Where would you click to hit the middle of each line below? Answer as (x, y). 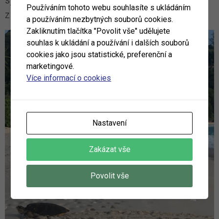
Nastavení (109, 123)
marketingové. (51, 66)
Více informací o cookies (69, 78)
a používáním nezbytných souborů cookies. (100, 19)
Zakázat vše (109, 149)
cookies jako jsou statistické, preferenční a (99, 55)
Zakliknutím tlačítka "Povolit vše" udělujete (99, 31)
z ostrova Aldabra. (44, 14)
